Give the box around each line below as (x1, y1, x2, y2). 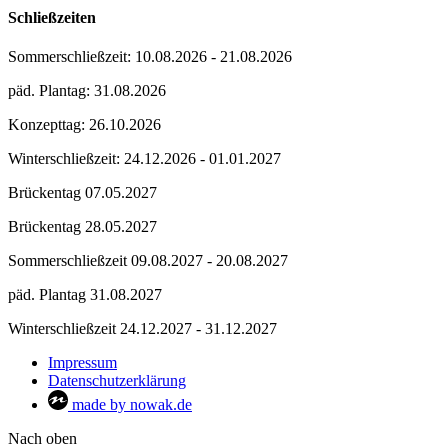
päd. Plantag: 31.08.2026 (8, 81, 166, 99)
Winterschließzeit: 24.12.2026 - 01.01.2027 (8, 149, 281, 167)
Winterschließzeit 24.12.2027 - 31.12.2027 (8, 319, 277, 337)
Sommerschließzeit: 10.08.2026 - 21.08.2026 (8, 47, 292, 65)
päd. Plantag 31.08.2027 (8, 285, 162, 303)
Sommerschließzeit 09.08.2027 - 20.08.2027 (8, 251, 288, 269)
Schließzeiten (8, 8, 96, 26)
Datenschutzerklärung (48, 371, 186, 389)
